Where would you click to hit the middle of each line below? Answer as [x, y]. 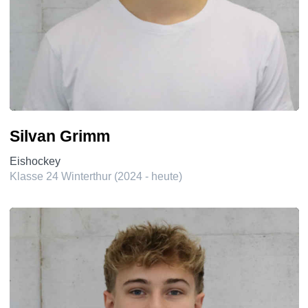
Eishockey [35, 161]
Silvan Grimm [59, 136]
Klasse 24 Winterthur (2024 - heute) [96, 176]
